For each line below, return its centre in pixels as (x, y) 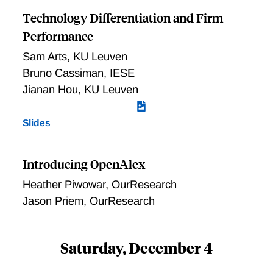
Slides (36, 123)
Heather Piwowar (64, 185)
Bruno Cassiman (63, 73)
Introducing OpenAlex (83, 164)
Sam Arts (44, 57)
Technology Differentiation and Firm (122, 18)
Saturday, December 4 (136, 248)
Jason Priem (53, 201)
